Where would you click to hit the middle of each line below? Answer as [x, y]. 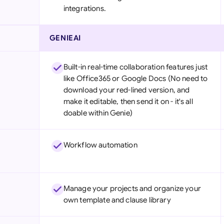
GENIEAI [65, 38]
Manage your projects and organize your [132, 188]
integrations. [84, 8]
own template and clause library [117, 200]
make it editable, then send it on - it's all [128, 101]
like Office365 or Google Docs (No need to [135, 78]
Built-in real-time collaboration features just [135, 67]
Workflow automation [100, 145]
